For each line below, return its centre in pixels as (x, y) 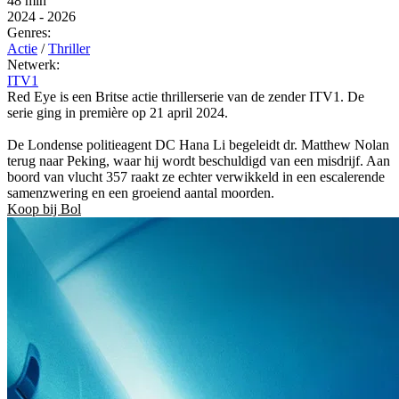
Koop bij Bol (44, 208)
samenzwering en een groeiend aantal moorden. (141, 192)
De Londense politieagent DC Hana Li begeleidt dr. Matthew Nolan (198, 144)
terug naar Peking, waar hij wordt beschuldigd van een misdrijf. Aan (199, 160)
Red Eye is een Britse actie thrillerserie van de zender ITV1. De (186, 96)
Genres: (29, 32)
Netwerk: (33, 64)
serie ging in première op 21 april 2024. (118, 112)
